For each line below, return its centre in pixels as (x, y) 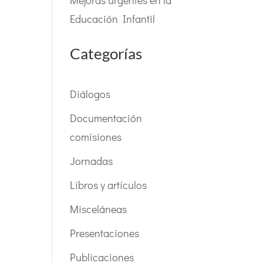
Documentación (106, 118)
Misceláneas (99, 209)
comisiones (96, 137)
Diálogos (90, 94)
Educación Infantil (113, 19)
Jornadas (92, 161)
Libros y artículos (109, 185)
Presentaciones (105, 233)
